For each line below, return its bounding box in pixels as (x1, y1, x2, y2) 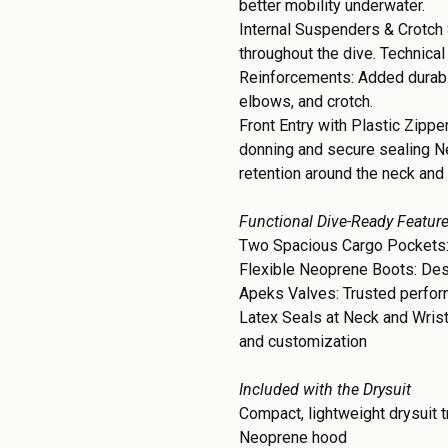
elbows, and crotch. (239, 92, 373, 111)
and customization (239, 332, 367, 351)
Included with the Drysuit (239, 380, 411, 399)
